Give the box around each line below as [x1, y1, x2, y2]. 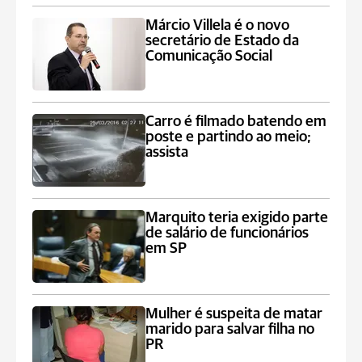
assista [145, 145, 189, 160]
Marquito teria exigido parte [145, 210, 329, 225]
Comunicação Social [145, 48, 273, 64]
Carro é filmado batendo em [145, 114, 327, 129]
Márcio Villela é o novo [145, 18, 290, 33]
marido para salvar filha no [145, 322, 315, 337]
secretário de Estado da [145, 33, 300, 48]
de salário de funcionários [145, 225, 309, 241]
